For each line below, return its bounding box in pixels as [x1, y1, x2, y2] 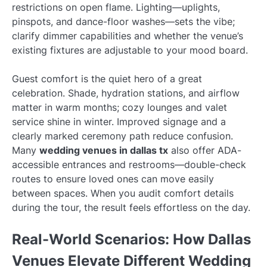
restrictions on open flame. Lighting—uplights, [12, 1, 220, 14]
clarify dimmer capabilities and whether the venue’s [12, 30, 243, 42]
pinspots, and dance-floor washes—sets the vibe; [12, 15, 235, 28]
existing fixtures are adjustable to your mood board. [12, 44, 248, 57]
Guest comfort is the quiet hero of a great [12, 73, 202, 85]
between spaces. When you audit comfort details [12, 187, 234, 200]
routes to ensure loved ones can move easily [12, 173, 214, 185]
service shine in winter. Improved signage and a [12, 116, 226, 128]
